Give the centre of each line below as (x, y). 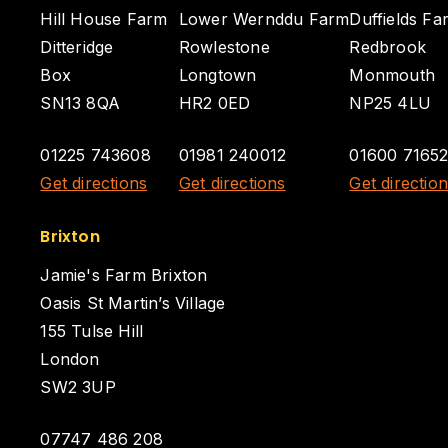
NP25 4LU (390, 103)
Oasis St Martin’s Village (133, 303)
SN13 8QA (80, 103)
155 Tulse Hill (92, 331)
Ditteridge (77, 47)
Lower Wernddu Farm (264, 19)
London (70, 359)
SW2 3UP (78, 387)
